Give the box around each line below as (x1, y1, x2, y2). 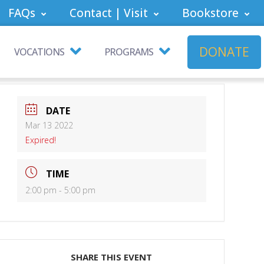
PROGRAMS (104, 45, 153, 58)
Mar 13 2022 (25, 120, 73, 131)
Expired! (25, 134, 56, 146)
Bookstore (182, 5, 239, 21)
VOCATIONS (14, 45, 64, 58)
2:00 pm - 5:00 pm (25, 184, 95, 196)
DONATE (199, 43, 249, 60)
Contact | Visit (70, 5, 148, 21)
